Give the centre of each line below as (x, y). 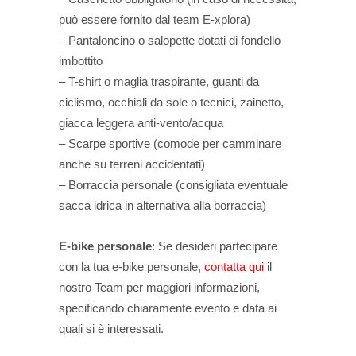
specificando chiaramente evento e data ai (168, 308)
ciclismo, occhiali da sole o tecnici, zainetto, (171, 102)
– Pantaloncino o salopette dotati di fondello (170, 40)
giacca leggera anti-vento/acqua (141, 123)
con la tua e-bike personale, (132, 267)
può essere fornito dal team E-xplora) (155, 19)
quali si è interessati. (111, 329)
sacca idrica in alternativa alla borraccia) (163, 205)
